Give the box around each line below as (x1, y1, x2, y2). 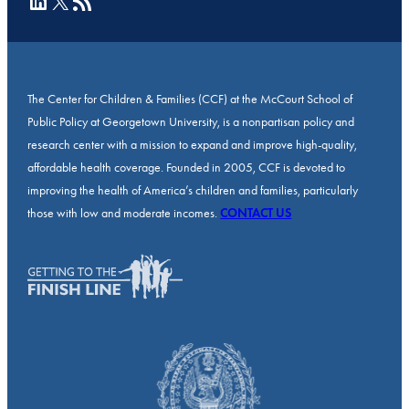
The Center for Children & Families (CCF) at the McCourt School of (27, 90, 353, 107)
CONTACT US (220, 204, 292, 221)
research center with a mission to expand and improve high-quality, (27, 136, 358, 152)
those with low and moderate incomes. (27, 204, 221, 221)
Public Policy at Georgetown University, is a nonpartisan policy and (27, 113, 355, 130)
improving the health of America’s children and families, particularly (27, 182, 359, 198)
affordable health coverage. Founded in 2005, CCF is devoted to (27, 159, 346, 175)
